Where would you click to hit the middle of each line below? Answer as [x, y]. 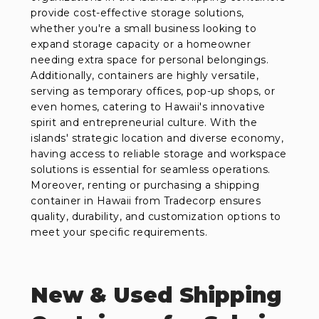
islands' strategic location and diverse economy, [157, 138]
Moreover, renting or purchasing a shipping [145, 185]
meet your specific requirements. [119, 232]
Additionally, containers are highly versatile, [145, 75]
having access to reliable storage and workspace [159, 153]
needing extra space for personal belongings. [150, 59]
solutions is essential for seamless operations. [151, 169]
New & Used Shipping [157, 295]
